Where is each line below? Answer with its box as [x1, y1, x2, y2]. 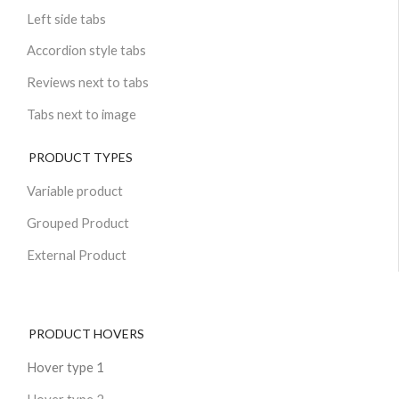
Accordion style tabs [26, 42, 146, 59]
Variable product [26, 183, 123, 199]
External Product [26, 246, 126, 263]
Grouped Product [26, 214, 129, 231]
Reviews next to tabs [26, 74, 149, 91]
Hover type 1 [26, 358, 104, 375]
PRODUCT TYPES [28, 149, 134, 165]
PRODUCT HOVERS [28, 325, 145, 341]
